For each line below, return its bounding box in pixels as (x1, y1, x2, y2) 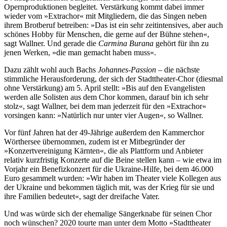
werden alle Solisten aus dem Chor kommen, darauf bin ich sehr (4, 93, 208, 102)
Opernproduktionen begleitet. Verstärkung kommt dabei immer (4, 3, 204, 12)
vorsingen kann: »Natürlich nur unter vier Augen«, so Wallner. (4, 111, 203, 120)
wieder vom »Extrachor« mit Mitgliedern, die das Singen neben (4, 12, 207, 21)
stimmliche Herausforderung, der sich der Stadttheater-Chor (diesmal (4, 74, 223, 84)
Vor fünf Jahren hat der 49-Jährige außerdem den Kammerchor (4, 128, 204, 137)
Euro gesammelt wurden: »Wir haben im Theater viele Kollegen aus (4, 174, 221, 183)
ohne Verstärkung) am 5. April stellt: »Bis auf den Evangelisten (4, 84, 205, 93)
